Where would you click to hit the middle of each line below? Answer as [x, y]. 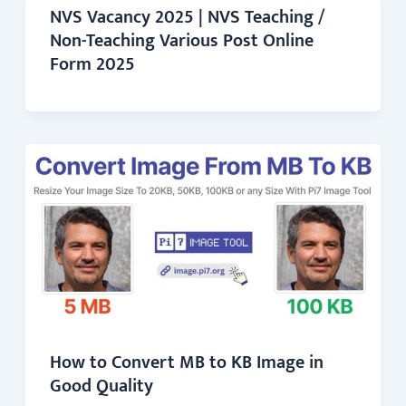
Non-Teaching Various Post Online [181, 40]
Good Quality [101, 387]
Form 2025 [92, 64]
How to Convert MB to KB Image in [186, 363]
